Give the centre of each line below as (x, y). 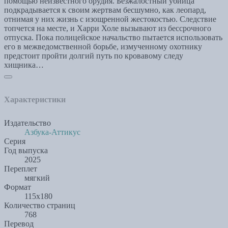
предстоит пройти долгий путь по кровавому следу (94, 56)
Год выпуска (26, 151)
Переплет (21, 169)
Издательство (27, 123)
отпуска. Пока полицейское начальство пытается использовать (113, 38)
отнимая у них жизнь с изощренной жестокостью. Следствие (110, 19)
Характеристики (35, 100)
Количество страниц (40, 206)
